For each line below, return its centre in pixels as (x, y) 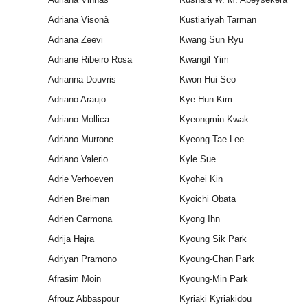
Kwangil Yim (204, 60)
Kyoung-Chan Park (217, 259)
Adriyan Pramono (82, 259)
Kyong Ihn (199, 219)
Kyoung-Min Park (213, 279)
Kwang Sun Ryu (211, 40)
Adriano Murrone (80, 140)
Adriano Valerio (78, 159)
